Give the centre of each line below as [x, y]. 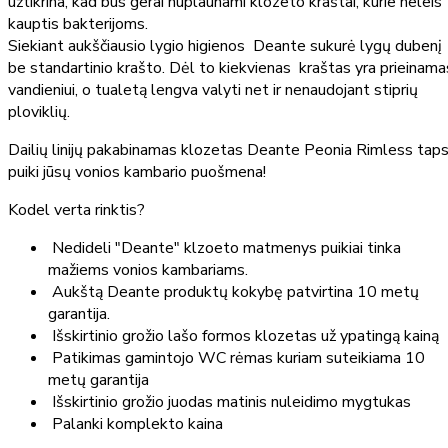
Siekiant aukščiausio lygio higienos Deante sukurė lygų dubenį [225, 46]
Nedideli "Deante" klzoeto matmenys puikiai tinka [224, 248]
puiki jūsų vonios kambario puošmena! [137, 172]
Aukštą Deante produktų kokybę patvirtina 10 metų [233, 292]
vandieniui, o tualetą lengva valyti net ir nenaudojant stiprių [213, 90]
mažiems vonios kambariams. [148, 270]
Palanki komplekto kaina [135, 424]
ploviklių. [39, 112]
